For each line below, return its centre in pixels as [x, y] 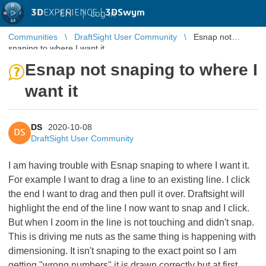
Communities [33, 37]
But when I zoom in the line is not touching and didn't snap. [131, 222]
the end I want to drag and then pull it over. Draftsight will [126, 194]
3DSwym [125, 12]
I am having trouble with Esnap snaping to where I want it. [129, 165]
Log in [103, 13]
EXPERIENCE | [74, 12]
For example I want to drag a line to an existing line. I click [129, 180]
